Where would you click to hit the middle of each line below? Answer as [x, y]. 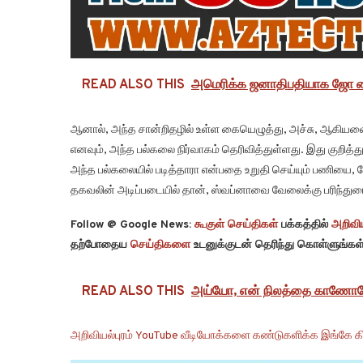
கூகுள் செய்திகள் [236, 225]
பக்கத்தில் [305, 225]
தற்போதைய [100, 246]
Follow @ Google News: [132, 225]
